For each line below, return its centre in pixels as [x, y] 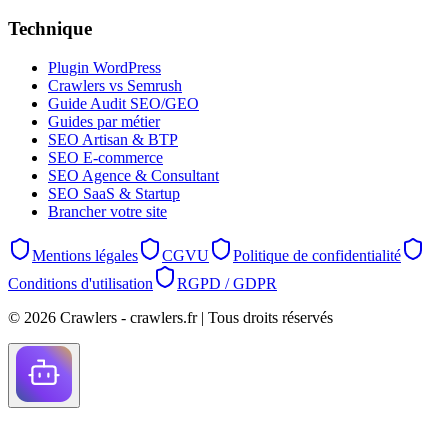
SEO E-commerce [105, 158]
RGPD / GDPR [227, 284]
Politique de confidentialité [317, 256]
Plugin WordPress [104, 68]
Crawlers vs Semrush [115, 86]
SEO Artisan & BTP [113, 140]
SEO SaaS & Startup [114, 194]
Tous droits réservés [268, 318]
